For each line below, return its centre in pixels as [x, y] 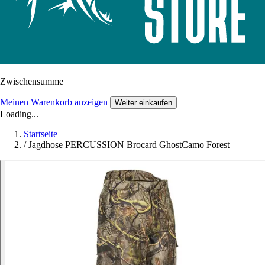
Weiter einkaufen [143, 103]
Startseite [41, 134]
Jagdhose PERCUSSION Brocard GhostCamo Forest [129, 145]
